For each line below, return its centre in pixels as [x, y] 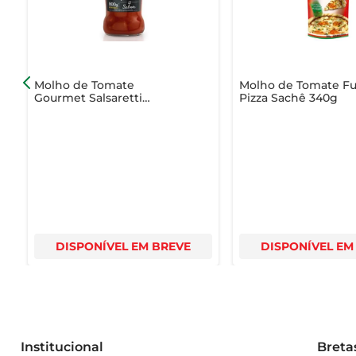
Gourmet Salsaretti [88, 97]
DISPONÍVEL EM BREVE [123, 246]
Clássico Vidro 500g [89, 110]
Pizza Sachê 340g [289, 97]
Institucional [62, 346]
